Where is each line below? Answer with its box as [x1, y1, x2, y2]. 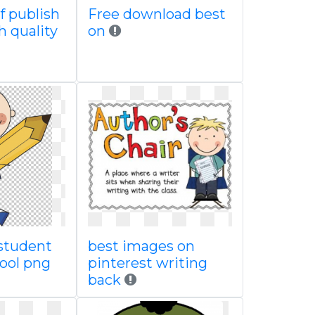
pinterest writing [87, 255, 207, 271]
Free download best [87, 6, 226, 22]
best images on [87, 238, 195, 255]
